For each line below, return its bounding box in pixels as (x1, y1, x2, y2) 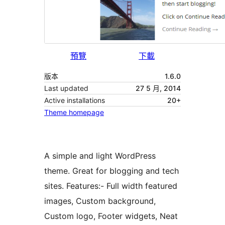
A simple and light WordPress (44, 151, 156, 161)
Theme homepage (44, 108, 104, 117)
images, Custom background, (44, 196, 156, 206)
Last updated (44, 84, 88, 93)
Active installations (44, 96, 105, 105)
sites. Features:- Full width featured (44, 181, 177, 191)
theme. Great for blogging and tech (44, 166, 179, 176)
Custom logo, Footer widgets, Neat (44, 211, 178, 221)
